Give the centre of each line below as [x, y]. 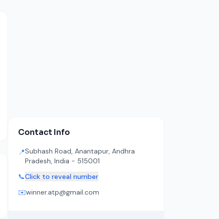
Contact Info [44, 132]
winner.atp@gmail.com [63, 192]
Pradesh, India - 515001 [62, 161]
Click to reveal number [62, 176]
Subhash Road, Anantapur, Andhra [80, 151]
